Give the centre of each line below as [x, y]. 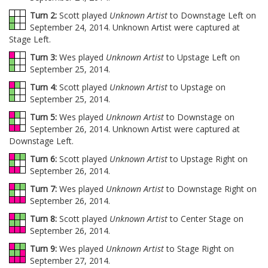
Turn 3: [43, 57]
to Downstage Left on [212, 15]
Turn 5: [43, 117]
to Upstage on [197, 87]
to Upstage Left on [202, 57]
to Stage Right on [199, 249]
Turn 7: [43, 189]
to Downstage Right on [210, 189]
